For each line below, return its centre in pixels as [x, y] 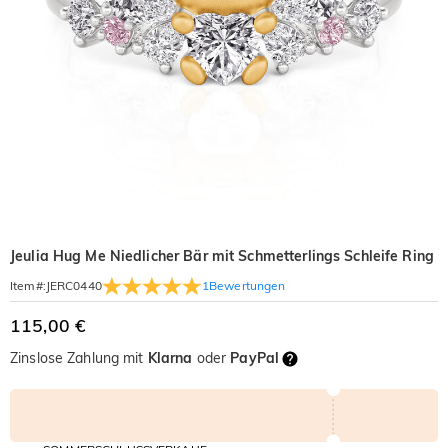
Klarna [170, 358]
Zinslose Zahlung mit [79, 358]
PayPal [255, 358]
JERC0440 [73, 285]
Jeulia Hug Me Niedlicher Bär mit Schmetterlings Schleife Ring [222, 256]
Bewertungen [247, 285]
